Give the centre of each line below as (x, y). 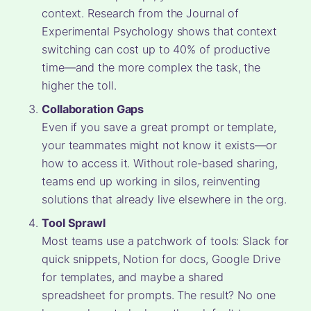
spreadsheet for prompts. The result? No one (159, 295)
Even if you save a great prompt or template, (159, 127)
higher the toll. (79, 86)
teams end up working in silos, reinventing (151, 182)
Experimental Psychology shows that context (159, 32)
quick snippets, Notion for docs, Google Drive (161, 259)
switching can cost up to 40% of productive (156, 50)
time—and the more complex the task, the (151, 68)
